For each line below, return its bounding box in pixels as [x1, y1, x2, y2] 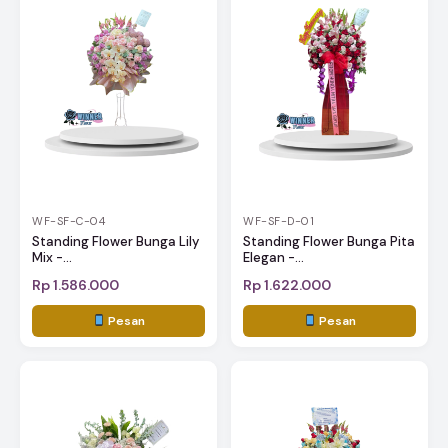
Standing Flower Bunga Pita [243, 233, 415, 251]
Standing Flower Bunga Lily [32, 233, 199, 251]
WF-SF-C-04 [32, 214, 105, 229]
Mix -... [32, 249, 72, 267]
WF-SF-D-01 [243, 214, 314, 229]
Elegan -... [243, 249, 304, 267]
